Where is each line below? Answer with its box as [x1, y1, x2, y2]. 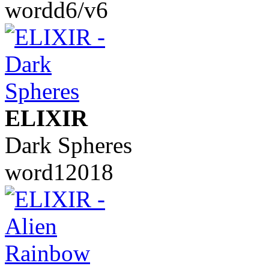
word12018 [5, 159, 113, 185]
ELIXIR [5, 104, 88, 131]
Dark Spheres [5, 131, 132, 158]
